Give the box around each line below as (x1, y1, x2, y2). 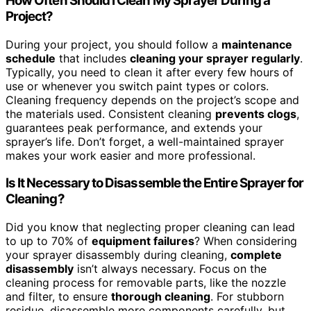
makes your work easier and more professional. (6, 148, 255, 162)
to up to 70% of (6, 234, 92, 249)
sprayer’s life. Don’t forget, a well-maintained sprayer (6, 134, 284, 149)
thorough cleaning (111, 289, 210, 304)
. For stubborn (210, 289, 284, 304)
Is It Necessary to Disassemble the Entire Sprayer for (6, 175, 304, 192)
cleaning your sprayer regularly (130, 51, 300, 65)
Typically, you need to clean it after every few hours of (6, 65, 294, 79)
